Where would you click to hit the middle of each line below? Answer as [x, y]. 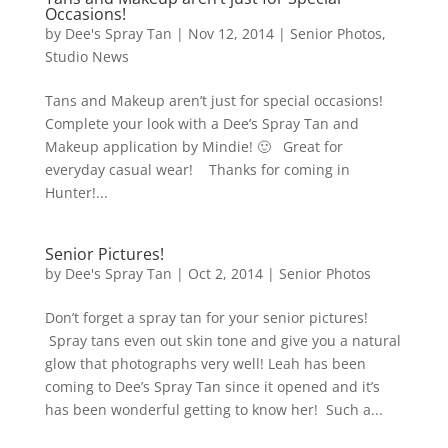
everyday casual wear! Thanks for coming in [197, 169]
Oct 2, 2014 [225, 273]
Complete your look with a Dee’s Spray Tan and [201, 123]
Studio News [86, 56]
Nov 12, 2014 [230, 33]
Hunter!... [76, 192]
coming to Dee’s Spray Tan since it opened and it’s [212, 386]
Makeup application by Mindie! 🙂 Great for [193, 146]
